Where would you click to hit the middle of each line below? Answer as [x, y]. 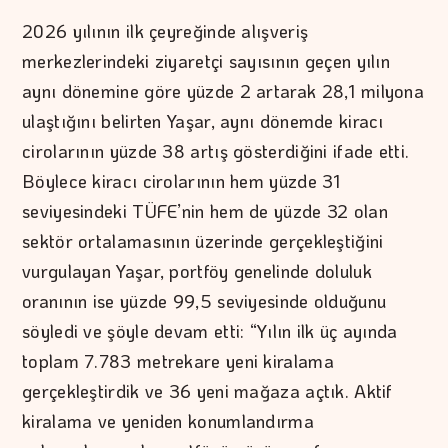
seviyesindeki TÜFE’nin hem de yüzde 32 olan [205, 210]
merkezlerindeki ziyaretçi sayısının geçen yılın [206, 60]
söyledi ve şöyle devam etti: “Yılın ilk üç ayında [210, 330]
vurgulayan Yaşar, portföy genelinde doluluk [197, 270]
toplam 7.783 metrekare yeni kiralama [178, 360]
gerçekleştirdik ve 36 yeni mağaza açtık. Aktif [207, 390]
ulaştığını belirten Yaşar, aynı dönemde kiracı [203, 120]
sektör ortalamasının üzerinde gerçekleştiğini [203, 240]
